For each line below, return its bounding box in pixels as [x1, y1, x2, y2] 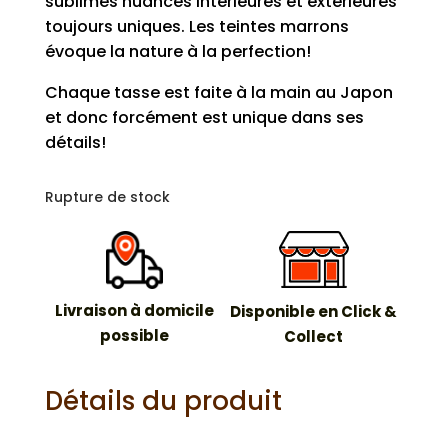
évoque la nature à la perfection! [44, 40, 311, 64]
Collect [284, 326, 344, 348]
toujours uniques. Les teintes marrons [44, 15, 349, 39]
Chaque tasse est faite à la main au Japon [44, 81, 393, 105]
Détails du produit [44, 382, 282, 419]
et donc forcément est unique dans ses [44, 106, 364, 130]
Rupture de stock [44, 188, 170, 208]
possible [99, 324, 169, 346]
